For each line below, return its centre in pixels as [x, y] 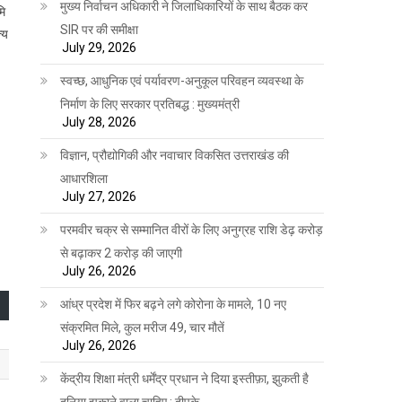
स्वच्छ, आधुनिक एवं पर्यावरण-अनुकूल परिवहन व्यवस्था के [182, 80]
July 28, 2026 [100, 122]
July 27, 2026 [100, 196]
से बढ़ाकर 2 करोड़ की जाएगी [122, 253]
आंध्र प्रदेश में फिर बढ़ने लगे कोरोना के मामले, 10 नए [174, 304]
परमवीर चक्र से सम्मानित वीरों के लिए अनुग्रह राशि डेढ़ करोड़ [192, 229]
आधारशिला [84, 178]
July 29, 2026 [100, 47]
